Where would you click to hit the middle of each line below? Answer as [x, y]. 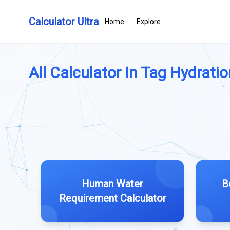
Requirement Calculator [112, 198]
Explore [149, 22]
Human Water [112, 184]
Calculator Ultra [64, 22]
